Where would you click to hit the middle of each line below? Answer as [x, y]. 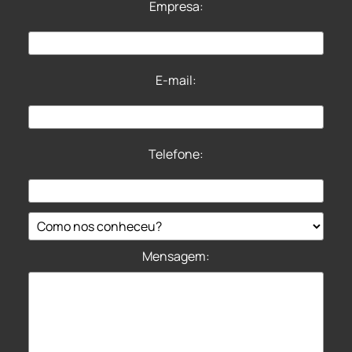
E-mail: [176, 80]
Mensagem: [176, 256]
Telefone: [176, 154]
